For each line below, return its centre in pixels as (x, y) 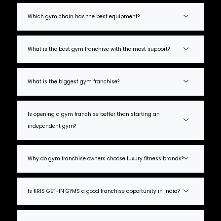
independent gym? (52, 126)
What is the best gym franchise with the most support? (99, 49)
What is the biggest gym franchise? (74, 82)
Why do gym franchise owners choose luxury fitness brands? (106, 159)
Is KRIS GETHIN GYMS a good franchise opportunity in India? (104, 191)
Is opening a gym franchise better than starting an (94, 114)
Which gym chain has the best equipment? (84, 17)
